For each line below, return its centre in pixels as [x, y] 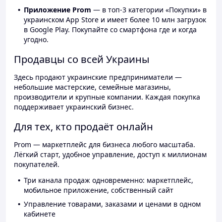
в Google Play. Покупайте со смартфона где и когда [110, 30]
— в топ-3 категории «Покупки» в [149, 10]
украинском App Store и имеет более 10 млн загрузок [115, 20]
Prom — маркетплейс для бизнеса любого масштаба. [105, 145]
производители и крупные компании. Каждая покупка [107, 97]
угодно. [36, 40]
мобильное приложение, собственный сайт [99, 190]
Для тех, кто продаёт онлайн [83, 127]
